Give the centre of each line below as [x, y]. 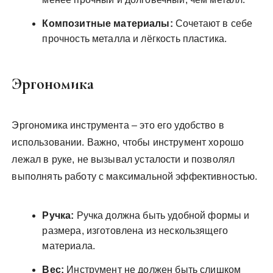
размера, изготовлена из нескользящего [135, 231]
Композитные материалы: [108, 23]
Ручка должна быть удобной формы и [162, 215]
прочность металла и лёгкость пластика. [135, 39]
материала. [69, 246]
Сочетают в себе [213, 23]
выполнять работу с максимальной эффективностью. [135, 176]
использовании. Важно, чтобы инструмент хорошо [128, 142]
